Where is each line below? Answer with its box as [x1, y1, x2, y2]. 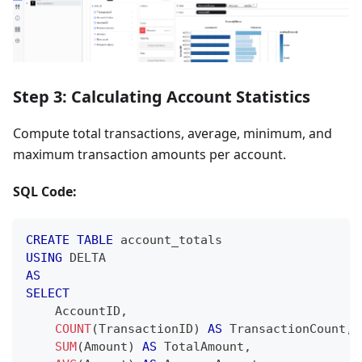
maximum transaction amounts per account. [13, 145, 286, 163]
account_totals [113, 232, 222, 247]
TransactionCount [222, 321, 346, 336]
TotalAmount [157, 339, 244, 354]
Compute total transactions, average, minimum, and [13, 124, 332, 142]
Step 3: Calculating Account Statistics [13, 85, 310, 107]
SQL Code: [13, 182, 77, 200]
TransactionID [99, 321, 193, 336]
